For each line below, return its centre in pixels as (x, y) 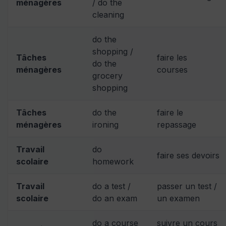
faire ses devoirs (188, 155)
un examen (178, 198)
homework (113, 161)
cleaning (108, 14)
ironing (105, 124)
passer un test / (187, 186)
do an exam (115, 198)
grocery (107, 75)
